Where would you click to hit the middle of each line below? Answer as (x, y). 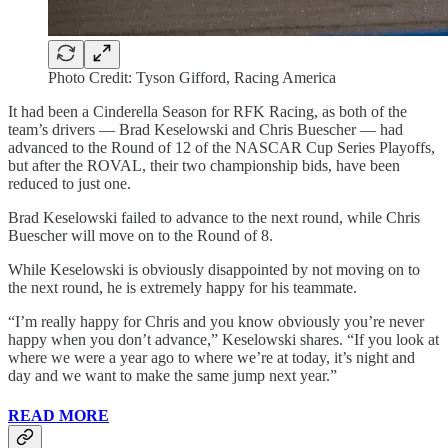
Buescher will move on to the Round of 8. (140, 236)
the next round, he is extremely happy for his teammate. (182, 288)
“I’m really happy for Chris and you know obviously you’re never (216, 322)
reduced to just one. (69, 184)
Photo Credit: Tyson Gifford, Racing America (192, 78)
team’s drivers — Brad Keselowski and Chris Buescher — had (205, 130)
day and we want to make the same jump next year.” (172, 376)
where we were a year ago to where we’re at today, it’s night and (211, 358)
